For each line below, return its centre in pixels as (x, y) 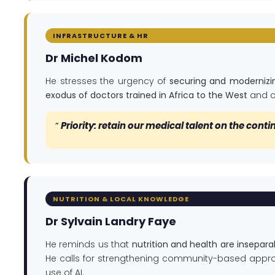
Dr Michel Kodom (94, 58)
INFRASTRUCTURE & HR (101, 35)
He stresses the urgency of (107, 81)
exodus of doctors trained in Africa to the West (146, 95)
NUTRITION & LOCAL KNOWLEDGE (121, 199)
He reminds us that (89, 245)
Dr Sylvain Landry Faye (111, 222)
